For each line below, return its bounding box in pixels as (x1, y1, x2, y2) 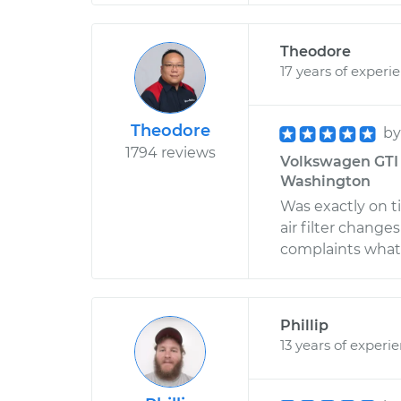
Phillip (280, 317, 328, 334)
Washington (280, 173, 371, 190)
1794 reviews (124, 144, 216, 161)
